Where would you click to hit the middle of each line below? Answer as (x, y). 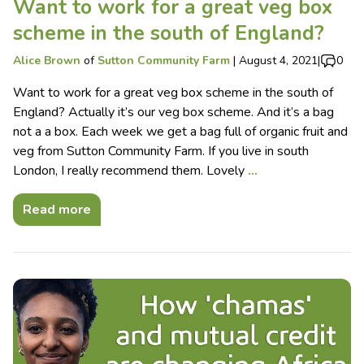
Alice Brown (47, 61)
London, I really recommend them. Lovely (130, 171)
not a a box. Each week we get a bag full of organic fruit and (180, 132)
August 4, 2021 (278, 61)
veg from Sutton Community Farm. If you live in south (161, 152)
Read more (57, 210)
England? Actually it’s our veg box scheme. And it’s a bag (173, 113)
